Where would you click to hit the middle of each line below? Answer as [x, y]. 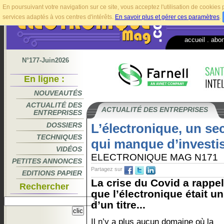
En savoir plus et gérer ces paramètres [167, 17]
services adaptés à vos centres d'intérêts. [59, 17]
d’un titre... [118, 205]
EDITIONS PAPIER [52, 173]
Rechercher [44, 186]
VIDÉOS [69, 149]
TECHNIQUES [59, 137]
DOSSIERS [64, 125]
